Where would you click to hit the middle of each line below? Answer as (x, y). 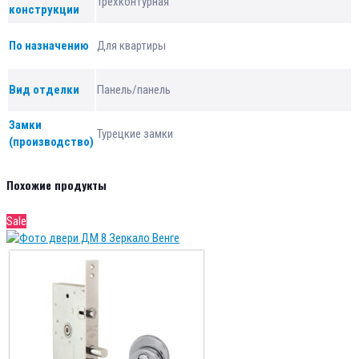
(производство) (51, 142)
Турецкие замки (135, 134)
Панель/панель (134, 90)
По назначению (49, 46)
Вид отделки (44, 90)
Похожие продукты (56, 185)
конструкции (44, 10)
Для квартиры (131, 46)
